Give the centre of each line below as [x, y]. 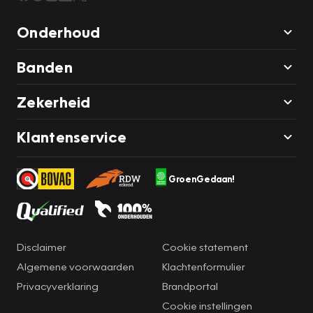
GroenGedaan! [201, 179]
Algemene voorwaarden [75, 266]
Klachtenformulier [204, 266]
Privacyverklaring [58, 285]
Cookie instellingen [207, 305]
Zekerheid [54, 101]
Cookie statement [205, 246]
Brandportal [190, 285]
